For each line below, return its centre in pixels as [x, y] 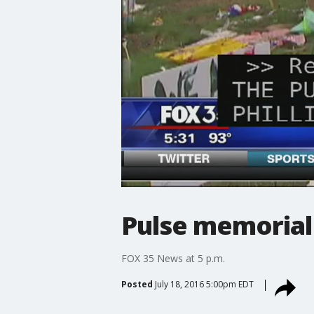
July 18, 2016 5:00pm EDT [204, 284]
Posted [137, 284]
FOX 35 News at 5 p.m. [173, 258]
